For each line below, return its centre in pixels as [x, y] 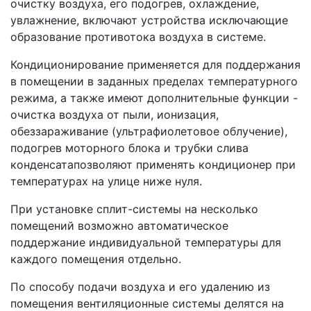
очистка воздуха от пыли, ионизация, [115, 114]
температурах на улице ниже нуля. [106, 181]
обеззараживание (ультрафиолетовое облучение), [149, 131]
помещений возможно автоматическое [119, 225]
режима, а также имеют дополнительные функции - [154, 98]
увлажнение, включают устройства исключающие [149, 20]
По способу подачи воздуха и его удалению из [140, 286]
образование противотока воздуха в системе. [138, 36]
